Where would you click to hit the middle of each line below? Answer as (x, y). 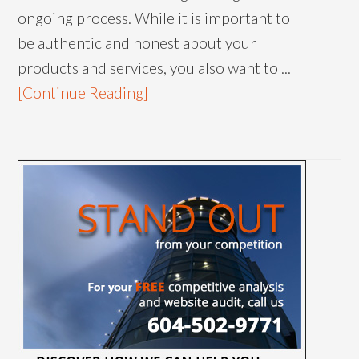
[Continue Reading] (83, 92)
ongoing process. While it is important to (154, 18)
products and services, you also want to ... (155, 67)
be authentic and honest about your (137, 42)
